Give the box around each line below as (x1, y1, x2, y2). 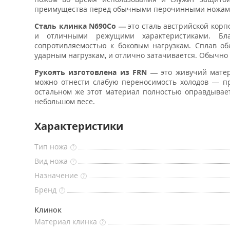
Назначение (34, 170, 78, 180)
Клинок (34, 205, 62, 215)
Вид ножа (34, 156, 68, 166)
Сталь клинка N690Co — (34, 21, 126, 31)
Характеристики (34, 119, 123, 133)
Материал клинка (34, 217, 97, 226)
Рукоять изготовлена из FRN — (34, 67, 158, 77)
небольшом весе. (34, 97, 95, 106)
